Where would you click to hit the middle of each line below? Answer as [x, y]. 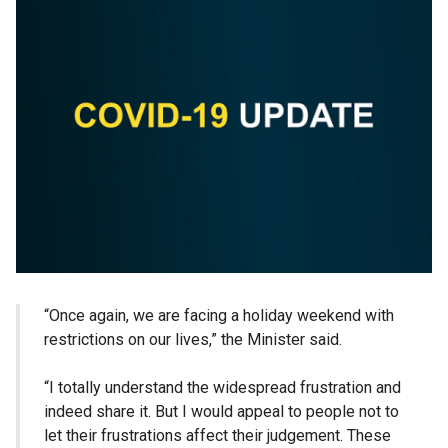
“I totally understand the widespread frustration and [222, 388]
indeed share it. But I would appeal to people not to [221, 412]
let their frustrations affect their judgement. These [217, 436]
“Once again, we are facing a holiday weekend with [219, 316]
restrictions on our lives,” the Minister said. [193, 340]
